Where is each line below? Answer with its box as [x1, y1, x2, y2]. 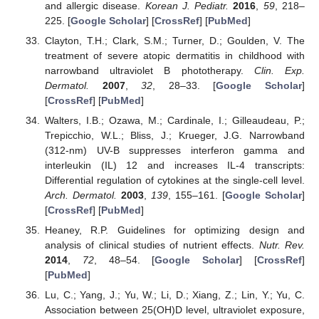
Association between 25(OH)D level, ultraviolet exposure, [44, 304, 305, 316]
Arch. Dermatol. [44, 189, 117, 201]
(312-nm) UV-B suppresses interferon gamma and [44, 144, 305, 156]
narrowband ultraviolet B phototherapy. [44, 64, 254, 76]
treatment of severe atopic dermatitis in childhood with [44, 49, 305, 61]
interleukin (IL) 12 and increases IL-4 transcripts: [44, 159, 305, 171]
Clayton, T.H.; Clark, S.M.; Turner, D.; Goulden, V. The [44, 34, 305, 46]
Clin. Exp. [253, 64, 305, 76]
